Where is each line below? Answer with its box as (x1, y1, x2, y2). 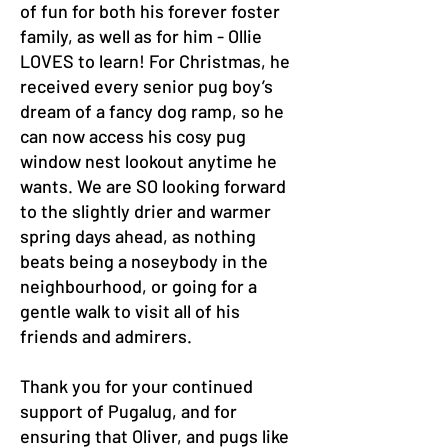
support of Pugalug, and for (20, 400, 237, 422)
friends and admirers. (20, 325, 192, 347)
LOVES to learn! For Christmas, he (20, 50, 290, 72)
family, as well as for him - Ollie (20, 25, 262, 47)
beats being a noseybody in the (20, 250, 268, 272)
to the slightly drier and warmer (20, 200, 271, 222)
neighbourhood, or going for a (20, 275, 257, 297)
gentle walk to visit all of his (20, 300, 240, 322)
